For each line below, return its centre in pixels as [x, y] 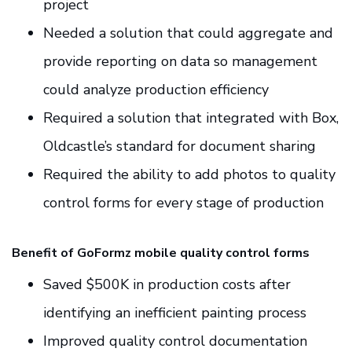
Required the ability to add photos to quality [189, 175]
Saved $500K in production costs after [167, 285]
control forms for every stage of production [183, 203]
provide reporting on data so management [180, 62]
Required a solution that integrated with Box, [191, 118]
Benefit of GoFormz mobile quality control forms [161, 253]
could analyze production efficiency [156, 90]
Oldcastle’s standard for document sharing [180, 147]
